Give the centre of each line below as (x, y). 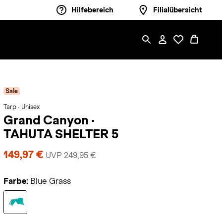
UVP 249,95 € (71, 155)
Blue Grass (50, 181)
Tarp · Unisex (21, 107)
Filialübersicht (178, 10)
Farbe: (16, 181)
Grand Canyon (47, 120)
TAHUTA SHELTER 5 (61, 134)
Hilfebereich (92, 10)
